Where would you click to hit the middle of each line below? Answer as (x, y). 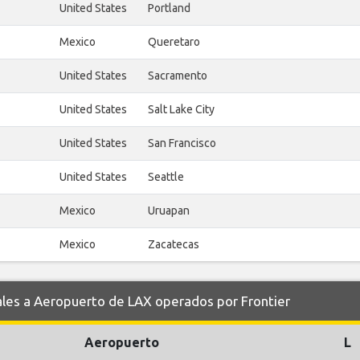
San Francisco (182, 143)
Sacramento (178, 76)
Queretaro (174, 42)
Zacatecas (174, 245)
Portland (169, 8)
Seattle (166, 177)
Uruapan (169, 211)
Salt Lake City (181, 110)
